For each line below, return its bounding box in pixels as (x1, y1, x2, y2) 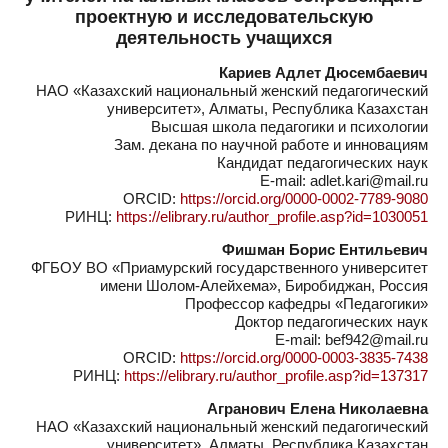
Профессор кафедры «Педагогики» (185, 295, 428, 312)
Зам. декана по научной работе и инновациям (114, 136, 428, 153)
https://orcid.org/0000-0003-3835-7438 (180, 349, 428, 366)
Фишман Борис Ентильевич (222, 241, 428, 258)
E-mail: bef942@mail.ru (275, 331, 428, 348)
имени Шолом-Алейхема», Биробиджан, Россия (100, 277, 428, 294)
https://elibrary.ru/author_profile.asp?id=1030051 (116, 208, 428, 225)
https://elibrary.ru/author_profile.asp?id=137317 (124, 367, 428, 384)
